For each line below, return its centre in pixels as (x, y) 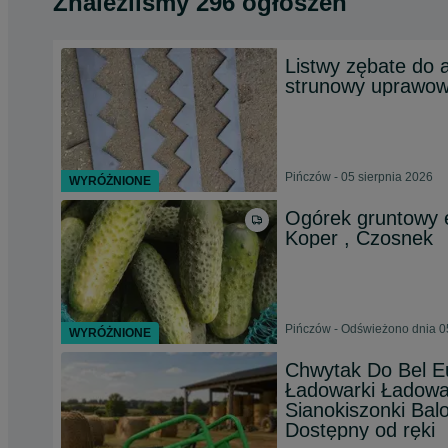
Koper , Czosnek (359, 238)
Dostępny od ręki (360, 430)
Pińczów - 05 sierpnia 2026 (359, 177)
